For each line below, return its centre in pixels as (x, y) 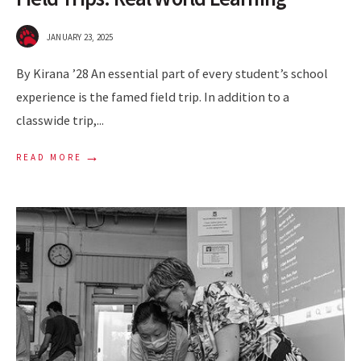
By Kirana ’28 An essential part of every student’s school (172, 73)
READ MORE (49, 157)
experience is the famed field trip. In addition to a (153, 97)
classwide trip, (56, 120)
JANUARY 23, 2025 (80, 37)
